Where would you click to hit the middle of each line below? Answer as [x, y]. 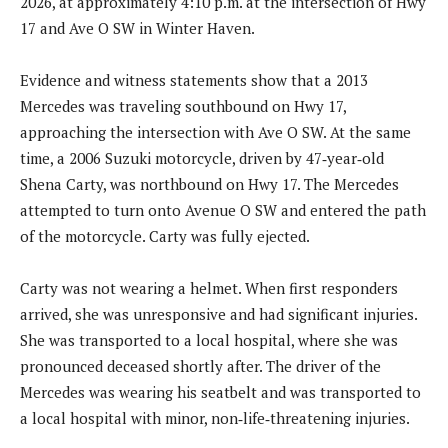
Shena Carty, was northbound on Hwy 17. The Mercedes [209, 184]
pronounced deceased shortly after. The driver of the [200, 366]
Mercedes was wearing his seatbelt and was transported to [220, 392]
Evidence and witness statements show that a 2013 [194, 80]
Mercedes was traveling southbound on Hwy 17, [183, 106]
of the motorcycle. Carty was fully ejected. [165, 236]
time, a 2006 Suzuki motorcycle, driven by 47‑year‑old [202, 158]
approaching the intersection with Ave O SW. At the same [215, 132]
